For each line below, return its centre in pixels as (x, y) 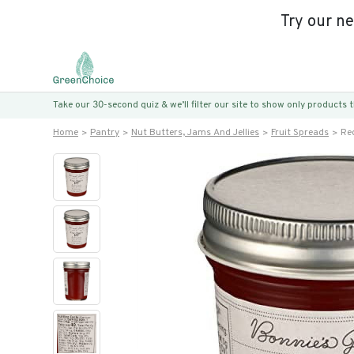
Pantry (105, 133)
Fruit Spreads (300, 133)
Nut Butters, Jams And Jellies (195, 133)
